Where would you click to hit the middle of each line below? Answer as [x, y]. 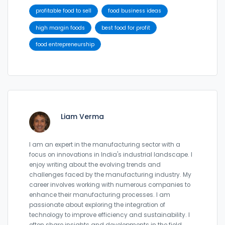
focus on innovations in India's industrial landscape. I [111, 155]
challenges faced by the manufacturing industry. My [110, 175]
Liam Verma [82, 117]
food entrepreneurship [65, 44]
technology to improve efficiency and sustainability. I [109, 215]
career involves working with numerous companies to [110, 185]
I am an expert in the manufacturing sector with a [105, 145]
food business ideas [135, 11]
